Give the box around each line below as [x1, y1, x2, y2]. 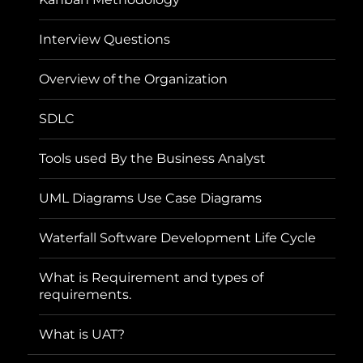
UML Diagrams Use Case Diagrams [39, 190, 263, 207]
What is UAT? [39, 327, 126, 343]
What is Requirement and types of [39, 270, 264, 286]
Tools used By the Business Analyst [39, 151, 267, 167]
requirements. [39, 287, 132, 303]
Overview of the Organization [39, 71, 228, 88]
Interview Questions [39, 32, 171, 48]
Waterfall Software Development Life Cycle [39, 230, 317, 246]
